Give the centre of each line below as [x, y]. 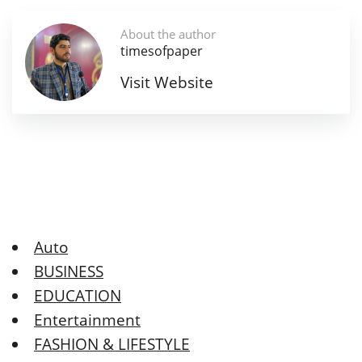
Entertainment [87, 320]
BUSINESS [69, 272]
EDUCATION [78, 296]
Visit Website [167, 82]
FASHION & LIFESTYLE [112, 345]
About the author [168, 34]
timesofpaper [162, 51]
